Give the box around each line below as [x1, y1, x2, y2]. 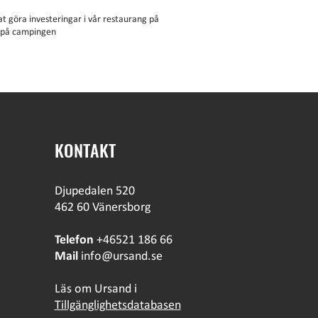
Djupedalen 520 [54, 185, 135, 198]
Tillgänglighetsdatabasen [54, 299, 181, 312]
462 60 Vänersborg [54, 201, 150, 214]
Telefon [54, 234, 94, 247]
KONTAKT [54, 137, 116, 163]
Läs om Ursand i [54, 283, 137, 296]
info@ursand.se [80, 250, 163, 263]
